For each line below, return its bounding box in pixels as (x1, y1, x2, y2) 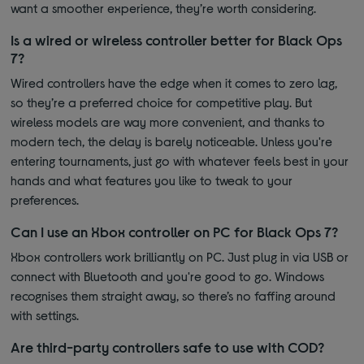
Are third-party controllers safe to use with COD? (11, 338, 325, 357)
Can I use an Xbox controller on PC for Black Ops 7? (11, 223, 339, 241)
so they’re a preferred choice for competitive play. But (11, 94, 313, 110)
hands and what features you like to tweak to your (11, 172, 293, 188)
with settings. (11, 307, 80, 323)
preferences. (11, 192, 80, 208)
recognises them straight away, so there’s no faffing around (11, 288, 336, 304)
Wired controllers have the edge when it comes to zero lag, (11, 75, 338, 91)
